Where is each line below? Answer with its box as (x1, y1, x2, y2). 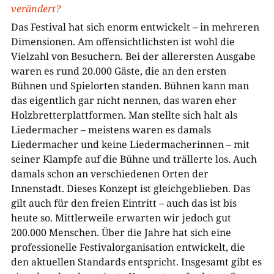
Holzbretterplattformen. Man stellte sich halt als (10, 108, 237, 122)
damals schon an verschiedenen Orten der (10, 166, 209, 180)
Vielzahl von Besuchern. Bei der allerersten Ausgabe (10, 49, 256, 63)
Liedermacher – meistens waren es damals (10, 122, 211, 136)
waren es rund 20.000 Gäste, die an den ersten (10, 64, 226, 78)
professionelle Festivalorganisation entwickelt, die (10, 240, 245, 254)
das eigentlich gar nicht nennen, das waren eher (10, 93, 237, 107)
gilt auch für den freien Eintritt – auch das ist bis (10, 196, 237, 210)
